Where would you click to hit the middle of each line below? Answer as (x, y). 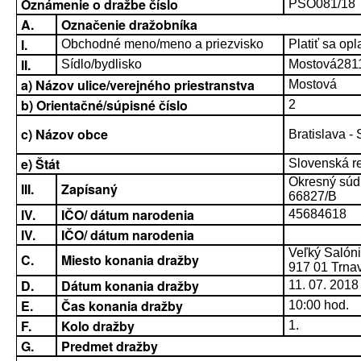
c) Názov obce (64, 134)
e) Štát (40, 164)
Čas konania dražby (122, 306)
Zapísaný (89, 189)
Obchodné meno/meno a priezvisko (162, 44)
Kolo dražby (98, 326)
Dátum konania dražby (130, 286)
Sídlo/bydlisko (102, 64)
